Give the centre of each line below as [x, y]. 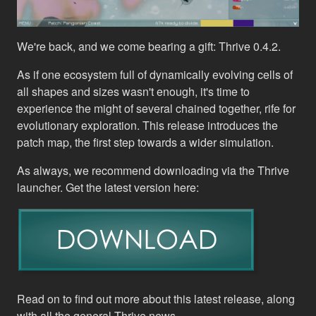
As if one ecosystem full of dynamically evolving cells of [155, 74]
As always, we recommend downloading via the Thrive [153, 170]
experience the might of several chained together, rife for [156, 108]
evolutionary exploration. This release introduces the [147, 125]
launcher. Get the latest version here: [108, 187]
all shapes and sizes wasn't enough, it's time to [133, 91]
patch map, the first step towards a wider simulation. [145, 142]
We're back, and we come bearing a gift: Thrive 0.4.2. [149, 46]
